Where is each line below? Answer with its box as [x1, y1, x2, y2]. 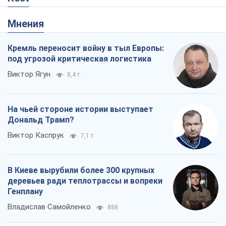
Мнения [16, 18, 44, 30]
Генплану [8, 187, 43, 197]
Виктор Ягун [8, 70, 50, 79]
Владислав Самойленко [8, 202, 91, 212]
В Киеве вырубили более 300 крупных [8, 165, 154, 176]
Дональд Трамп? [8, 115, 74, 125]
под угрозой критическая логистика [8, 54, 151, 64]
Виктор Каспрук [8, 131, 64, 140]
